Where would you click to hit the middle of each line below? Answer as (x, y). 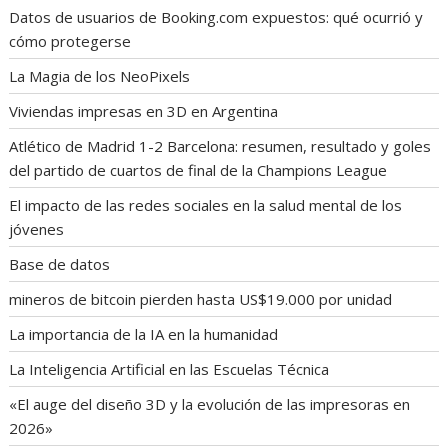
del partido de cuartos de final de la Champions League (198, 169)
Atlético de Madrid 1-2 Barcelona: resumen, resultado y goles (220, 145)
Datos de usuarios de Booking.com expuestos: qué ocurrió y (216, 16)
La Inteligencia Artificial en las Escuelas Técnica (169, 368)
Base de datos (60, 263)
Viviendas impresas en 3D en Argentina (144, 110)
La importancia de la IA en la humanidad (144, 333)
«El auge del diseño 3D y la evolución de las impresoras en (210, 403)
